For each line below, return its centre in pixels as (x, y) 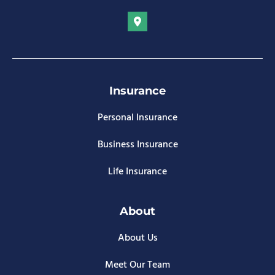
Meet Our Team (137, 265)
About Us (137, 238)
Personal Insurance (137, 118)
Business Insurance (137, 145)
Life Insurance (137, 172)
